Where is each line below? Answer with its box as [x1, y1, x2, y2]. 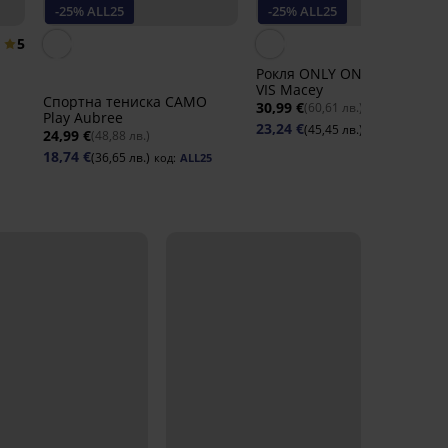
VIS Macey [255, 80, 323, 100]
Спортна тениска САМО [42, 92, 207, 112]
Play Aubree [42, 108, 123, 128]
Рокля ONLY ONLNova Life [255, 64, 431, 84]
